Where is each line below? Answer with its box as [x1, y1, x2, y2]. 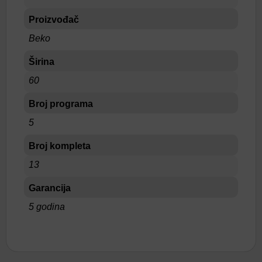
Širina [29, 57, 54, 67]
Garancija [29, 183, 71, 194]
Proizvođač [29, 15, 79, 25]
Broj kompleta [29, 141, 91, 151]
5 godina [29, 202, 65, 212]
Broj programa [29, 99, 93, 109]
